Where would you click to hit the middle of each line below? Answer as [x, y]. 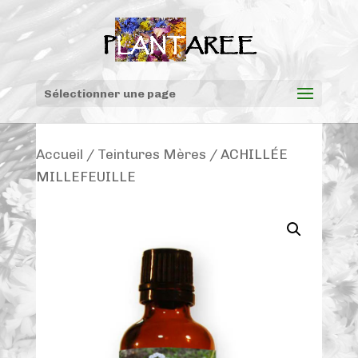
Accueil [59, 154]
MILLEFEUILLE [86, 177]
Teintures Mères [151, 154]
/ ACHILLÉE [247, 154]
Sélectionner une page [109, 94]
